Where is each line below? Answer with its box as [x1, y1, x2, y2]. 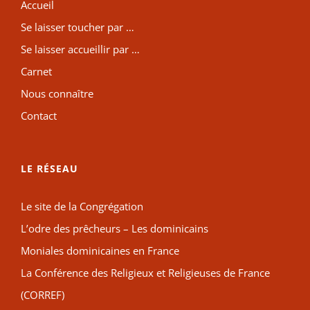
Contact [21, 109, 57, 123]
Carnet [21, 64, 52, 79]
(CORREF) [21, 288, 64, 302]
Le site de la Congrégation [21, 199, 143, 214]
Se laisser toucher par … [21, 20, 134, 35]
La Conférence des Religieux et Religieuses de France [21, 266, 270, 280]
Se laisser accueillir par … [21, 42, 140, 57]
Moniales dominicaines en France [21, 244, 179, 258]
